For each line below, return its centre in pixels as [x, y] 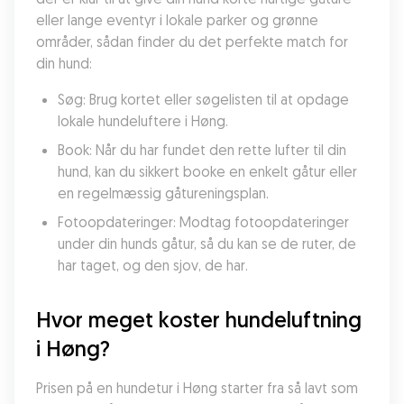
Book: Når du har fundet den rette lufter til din [202, 150]
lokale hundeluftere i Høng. [143, 121]
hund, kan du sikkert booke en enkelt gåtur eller [207, 171]
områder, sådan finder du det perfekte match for [192, 41]
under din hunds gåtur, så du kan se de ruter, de [207, 243]
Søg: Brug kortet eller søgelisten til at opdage [203, 99]
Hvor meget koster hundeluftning [199, 319]
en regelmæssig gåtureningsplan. [163, 193]
